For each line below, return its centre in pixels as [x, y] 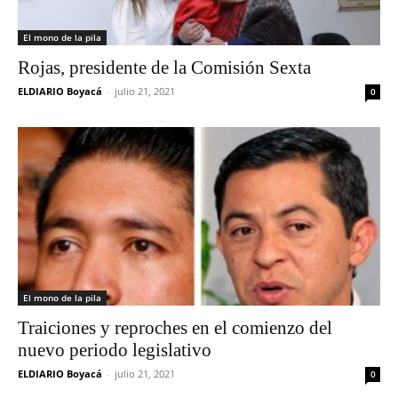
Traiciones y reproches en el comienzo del [175, 328]
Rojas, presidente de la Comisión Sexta [164, 67]
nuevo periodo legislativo [115, 350]
